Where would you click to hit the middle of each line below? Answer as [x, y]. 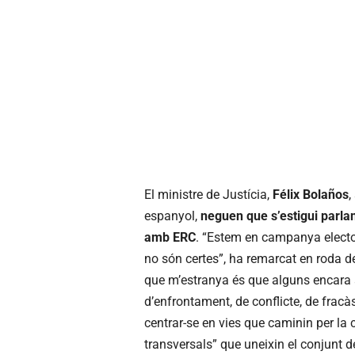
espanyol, [172, 216]
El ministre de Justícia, [208, 195]
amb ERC [170, 238]
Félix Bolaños [311, 195]
